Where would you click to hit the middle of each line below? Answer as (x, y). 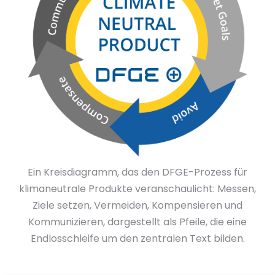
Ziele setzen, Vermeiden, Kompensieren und (137, 205)
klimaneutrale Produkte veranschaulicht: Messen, (137, 188)
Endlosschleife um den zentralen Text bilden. (137, 238)
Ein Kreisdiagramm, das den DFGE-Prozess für (137, 172)
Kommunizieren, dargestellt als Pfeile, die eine (137, 222)
